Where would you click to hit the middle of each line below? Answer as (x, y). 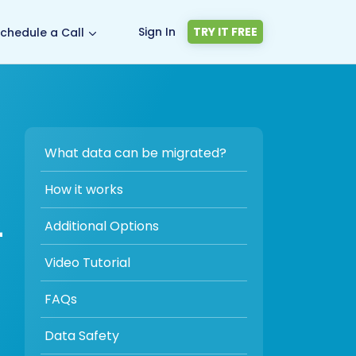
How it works (84, 190)
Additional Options (102, 226)
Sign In (157, 31)
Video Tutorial (87, 263)
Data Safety (82, 336)
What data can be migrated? (135, 153)
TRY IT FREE (225, 32)
